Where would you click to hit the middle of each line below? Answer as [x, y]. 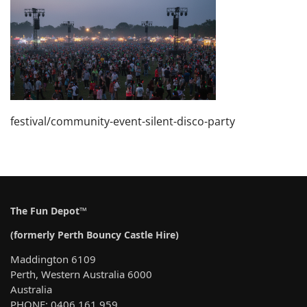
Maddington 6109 [53, 259]
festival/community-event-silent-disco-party [123, 122]
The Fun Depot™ [49, 210]
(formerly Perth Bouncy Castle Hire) [95, 234]
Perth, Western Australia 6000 [81, 274]
